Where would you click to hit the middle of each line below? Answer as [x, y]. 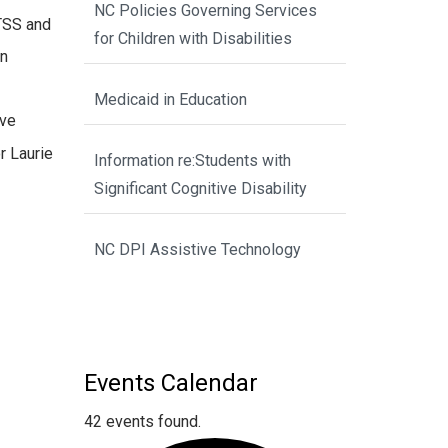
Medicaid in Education [170, 100]
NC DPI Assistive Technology [197, 250]
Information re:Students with [192, 161]
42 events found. [142, 421]
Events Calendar [170, 382]
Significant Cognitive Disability [200, 189]
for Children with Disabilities [192, 39]
